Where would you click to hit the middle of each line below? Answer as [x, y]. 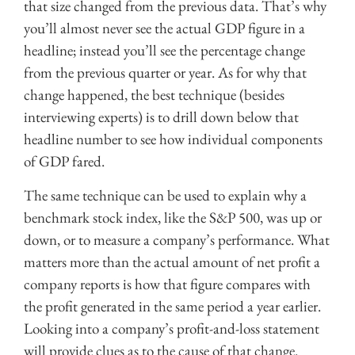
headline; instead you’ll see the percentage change [164, 51]
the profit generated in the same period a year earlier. [172, 306]
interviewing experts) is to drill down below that [161, 117]
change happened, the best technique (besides [154, 95]
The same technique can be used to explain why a [165, 195]
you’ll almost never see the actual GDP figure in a [164, 29]
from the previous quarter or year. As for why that [165, 73]
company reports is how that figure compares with [167, 284]
